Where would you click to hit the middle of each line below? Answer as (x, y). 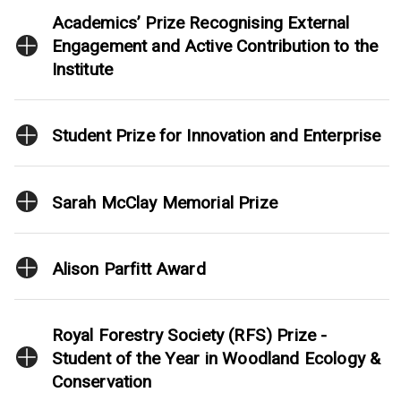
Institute (82, 70)
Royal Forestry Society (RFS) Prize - (189, 335)
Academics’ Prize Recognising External (200, 24)
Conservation (102, 382)
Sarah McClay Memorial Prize (164, 203)
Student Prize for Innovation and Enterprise (216, 137)
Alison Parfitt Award (128, 269)
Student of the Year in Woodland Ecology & (216, 358)
